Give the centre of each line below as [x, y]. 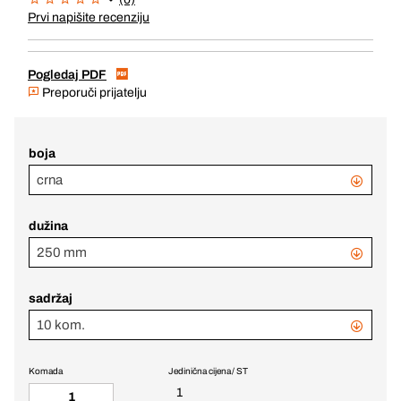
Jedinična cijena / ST [208, 371]
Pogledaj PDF [67, 75]
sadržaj [51, 299]
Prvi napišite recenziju [89, 17]
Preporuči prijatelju [93, 93]
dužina [48, 226]
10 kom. [61, 325]
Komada [46, 371]
